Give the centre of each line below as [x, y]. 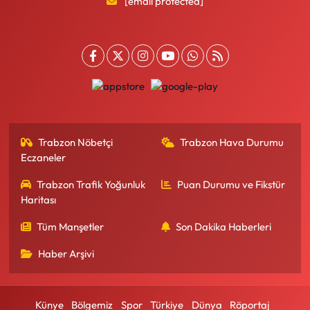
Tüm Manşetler [71, 227]
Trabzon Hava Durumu [232, 143]
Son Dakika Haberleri [224, 227]
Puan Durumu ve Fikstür [231, 185]
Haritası [38, 200]
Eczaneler [43, 158]
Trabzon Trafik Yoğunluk [91, 185]
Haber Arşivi [66, 254]
